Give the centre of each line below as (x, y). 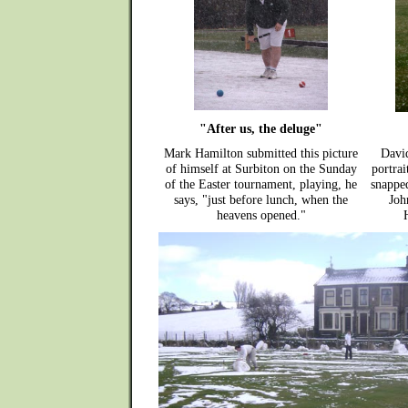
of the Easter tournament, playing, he (261, 184)
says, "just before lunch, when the (261, 199)
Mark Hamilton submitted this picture (261, 153)
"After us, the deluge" (261, 128)
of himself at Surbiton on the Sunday (261, 168)
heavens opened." (261, 215)
